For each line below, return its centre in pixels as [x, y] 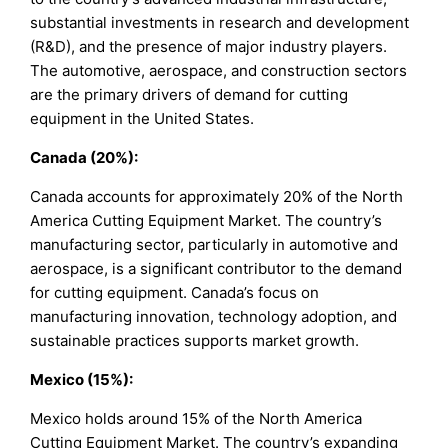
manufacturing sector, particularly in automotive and [214, 245]
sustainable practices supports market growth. [195, 341]
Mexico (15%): [82, 380]
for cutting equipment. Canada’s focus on [175, 293]
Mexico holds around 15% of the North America [196, 419]
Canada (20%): [84, 158]
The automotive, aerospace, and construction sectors [219, 71]
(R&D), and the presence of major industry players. [209, 47]
